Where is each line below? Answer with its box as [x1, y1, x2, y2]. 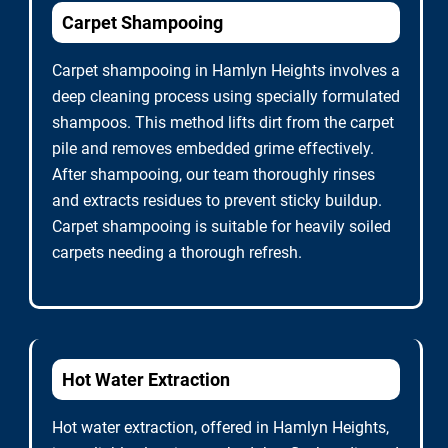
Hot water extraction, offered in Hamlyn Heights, [52, 418, 389, 437]
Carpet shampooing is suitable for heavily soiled [52, 217, 391, 236]
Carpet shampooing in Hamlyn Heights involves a [52, 61, 400, 80]
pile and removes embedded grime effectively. [52, 139, 374, 158]
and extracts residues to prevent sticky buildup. [52, 191, 382, 210]
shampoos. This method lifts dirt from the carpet [52, 113, 394, 132]
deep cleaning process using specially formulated [52, 87, 400, 106]
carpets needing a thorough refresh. [52, 243, 302, 262]
